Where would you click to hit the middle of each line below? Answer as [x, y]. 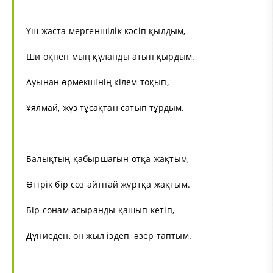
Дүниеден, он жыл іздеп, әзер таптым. [109, 235]
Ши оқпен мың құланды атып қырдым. [111, 56]
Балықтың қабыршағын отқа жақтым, [108, 158]
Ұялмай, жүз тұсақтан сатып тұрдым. [105, 107]
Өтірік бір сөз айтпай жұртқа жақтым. [108, 184]
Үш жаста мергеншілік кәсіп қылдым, [106, 30]
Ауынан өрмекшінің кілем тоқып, [97, 82]
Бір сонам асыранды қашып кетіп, [100, 210]
